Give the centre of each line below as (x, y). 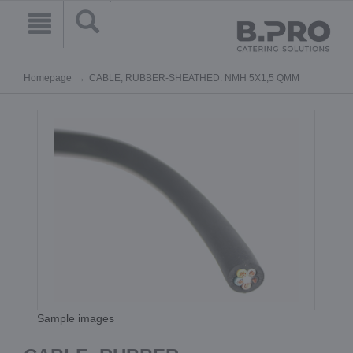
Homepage (48, 78)
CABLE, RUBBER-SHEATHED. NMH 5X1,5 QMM (194, 78)
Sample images (76, 319)
